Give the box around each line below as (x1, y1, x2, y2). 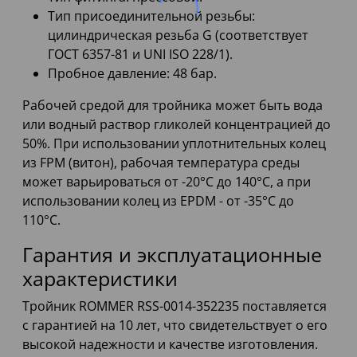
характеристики (22, 265, 178, 292)
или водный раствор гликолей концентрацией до (22, 116, 331, 134)
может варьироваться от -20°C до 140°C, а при (22, 173, 311, 191)
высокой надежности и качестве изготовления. (22, 335, 318, 354)
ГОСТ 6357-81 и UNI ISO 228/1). (48, 45, 233, 64)
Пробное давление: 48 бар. (48, 65, 217, 83)
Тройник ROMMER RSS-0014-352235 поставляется (22, 297, 327, 316)
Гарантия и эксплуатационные (22, 241, 322, 269)
